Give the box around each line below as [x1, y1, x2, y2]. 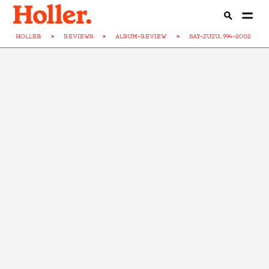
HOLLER [16, 33, 42, 40]
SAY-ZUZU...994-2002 [189, 33, 252, 40]
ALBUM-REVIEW [115, 33, 168, 40]
